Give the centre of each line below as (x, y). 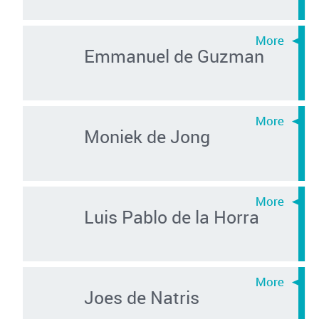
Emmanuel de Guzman (174, 55)
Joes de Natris (141, 297)
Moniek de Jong (147, 136)
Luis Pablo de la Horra (171, 216)
